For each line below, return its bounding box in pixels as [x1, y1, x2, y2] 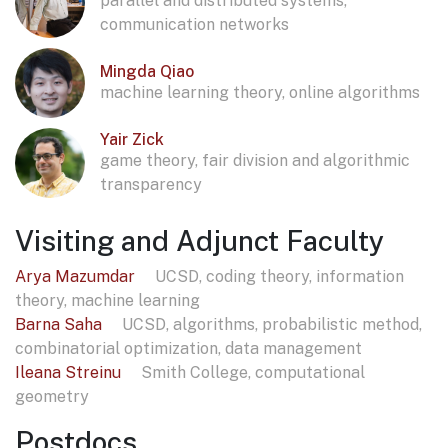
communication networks [100, 14, 289, 34]
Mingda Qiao [100, 61, 194, 81]
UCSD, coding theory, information [155, 267, 404, 287]
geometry [15, 387, 89, 407]
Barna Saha [15, 315, 106, 335]
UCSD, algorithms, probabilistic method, [122, 315, 422, 335]
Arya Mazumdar [15, 267, 139, 287]
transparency [100, 174, 202, 194]
